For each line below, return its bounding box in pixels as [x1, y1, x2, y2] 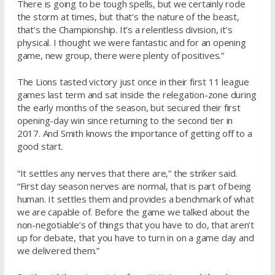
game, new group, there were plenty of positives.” [17, 48, 224, 61]
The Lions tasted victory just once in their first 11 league [17, 76, 249, 88]
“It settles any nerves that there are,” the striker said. [17, 166, 238, 179]
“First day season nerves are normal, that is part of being [17, 179, 252, 192]
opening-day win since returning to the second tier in [17, 114, 233, 127]
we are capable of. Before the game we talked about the [17, 205, 250, 218]
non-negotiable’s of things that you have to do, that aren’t [17, 218, 254, 231]
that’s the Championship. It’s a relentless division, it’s [17, 23, 233, 36]
